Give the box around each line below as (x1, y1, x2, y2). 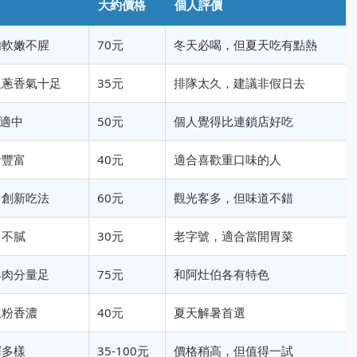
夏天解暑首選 (174, 304, 245, 321)
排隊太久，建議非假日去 (174, 75, 305, 92)
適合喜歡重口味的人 (174, 151, 281, 168)
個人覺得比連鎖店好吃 (174, 113, 293, 130)
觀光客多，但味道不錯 (174, 190, 293, 206)
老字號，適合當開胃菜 (174, 228, 293, 245)
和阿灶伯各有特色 (174, 266, 269, 283)
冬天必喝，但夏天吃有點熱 (174, 37, 317, 53)
